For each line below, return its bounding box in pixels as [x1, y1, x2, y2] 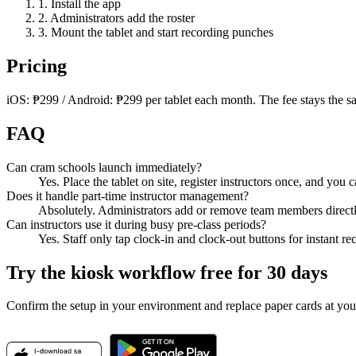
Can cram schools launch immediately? [6, 160, 202, 174]
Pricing [6, 55, 67, 76]
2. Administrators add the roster [38, 10, 195, 25]
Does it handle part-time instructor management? [6, 188, 249, 203]
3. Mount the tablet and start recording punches [38, 25, 273, 39]
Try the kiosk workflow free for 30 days [6, 261, 327, 283]
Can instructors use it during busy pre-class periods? [6, 217, 266, 231]
